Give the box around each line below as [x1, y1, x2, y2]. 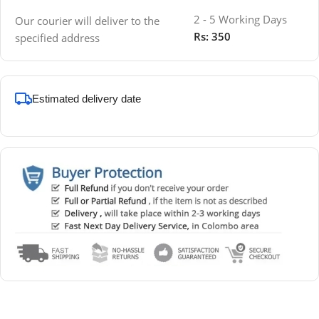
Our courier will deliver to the [15, 13, 159, 28]
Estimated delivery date [32, 92, 141, 105]
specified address [15, 30, 100, 45]
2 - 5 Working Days [194, 11, 288, 26]
